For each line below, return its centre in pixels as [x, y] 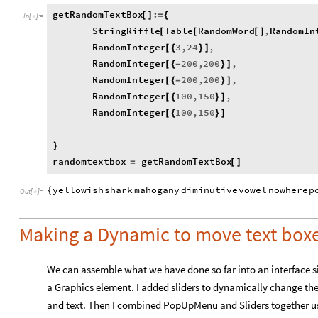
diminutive [209, 190]
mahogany [157, 190]
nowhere [288, 190]
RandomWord [226, 31]
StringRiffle [127, 31]
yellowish [78, 190]
